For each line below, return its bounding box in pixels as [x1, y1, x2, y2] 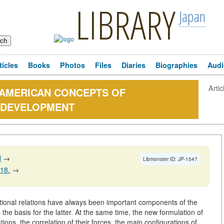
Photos [60, 60, 85, 70]
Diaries [121, 60, 145, 70]
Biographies [155, 60, 197, 70]
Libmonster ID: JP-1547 [143, 155, 197, 162]
